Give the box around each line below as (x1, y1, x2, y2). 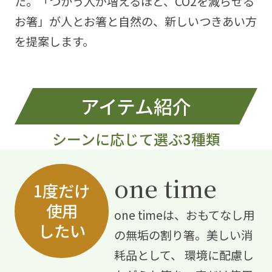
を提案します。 (14, 33, 94, 50)
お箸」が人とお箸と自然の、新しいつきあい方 (14, 13, 257, 30)
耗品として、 (114, 246, 182, 264)
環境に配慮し (182, 246, 254, 264)
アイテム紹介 (81, 92, 191, 120)
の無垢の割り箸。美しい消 (114, 226, 253, 244)
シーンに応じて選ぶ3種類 (52, 127, 220, 149)
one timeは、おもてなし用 (114, 206, 254, 224)
